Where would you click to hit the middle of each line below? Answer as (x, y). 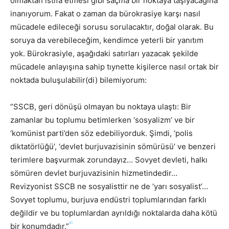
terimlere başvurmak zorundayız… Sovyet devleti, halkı (109, 159)
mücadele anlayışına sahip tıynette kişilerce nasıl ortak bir (114, 66)
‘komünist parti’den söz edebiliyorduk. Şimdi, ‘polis (101, 133)
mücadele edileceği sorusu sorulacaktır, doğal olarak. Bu (112, 27)
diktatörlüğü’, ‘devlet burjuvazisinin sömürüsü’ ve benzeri (113, 146)
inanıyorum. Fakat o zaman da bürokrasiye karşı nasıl (105, 13)
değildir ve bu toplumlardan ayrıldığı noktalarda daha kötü (114, 213)
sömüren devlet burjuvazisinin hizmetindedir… (94, 173)
